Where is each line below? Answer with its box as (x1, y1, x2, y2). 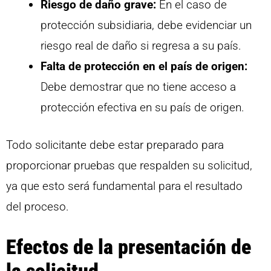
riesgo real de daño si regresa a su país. (41, 38, 241, 53)
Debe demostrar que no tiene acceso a (41, 79, 236, 94)
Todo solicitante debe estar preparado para (6, 138, 224, 152)
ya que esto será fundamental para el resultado (6, 179, 243, 194)
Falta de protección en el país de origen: (41, 59, 247, 73)
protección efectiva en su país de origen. (41, 100, 244, 114)
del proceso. (6, 200, 69, 214)
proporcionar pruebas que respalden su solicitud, (6, 158, 252, 173)
